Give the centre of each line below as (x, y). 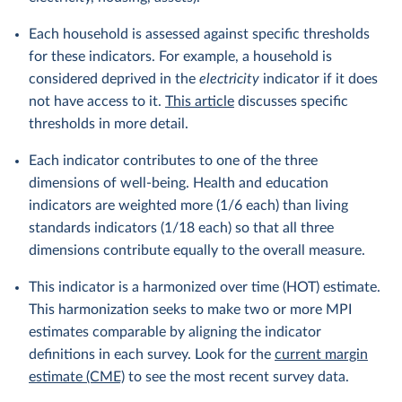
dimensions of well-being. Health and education (179, 183)
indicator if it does (319, 79)
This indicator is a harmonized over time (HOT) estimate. (205, 287)
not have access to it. (97, 101)
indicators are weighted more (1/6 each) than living (188, 205)
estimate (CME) (77, 377)
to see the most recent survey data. (237, 377)
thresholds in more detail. (109, 124)
